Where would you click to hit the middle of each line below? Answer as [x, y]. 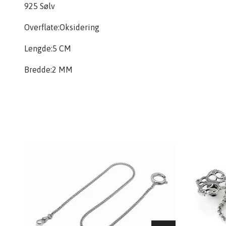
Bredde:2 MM [48, 70]
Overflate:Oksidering [62, 27]
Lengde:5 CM [48, 48]
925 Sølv [40, 6]
